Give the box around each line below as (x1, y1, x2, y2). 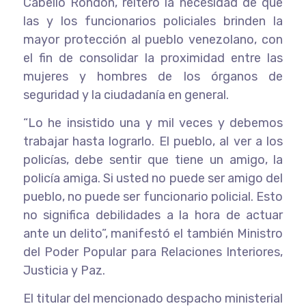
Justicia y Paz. (23, 262, 105, 278)
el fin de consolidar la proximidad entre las (23, 50, 283, 66)
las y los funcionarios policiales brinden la (23, 13, 283, 29)
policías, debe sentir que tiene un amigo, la (23, 152, 283, 167)
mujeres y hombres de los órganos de (23, 68, 283, 84)
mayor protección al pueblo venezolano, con (23, 31, 283, 47)
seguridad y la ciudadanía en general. (23, 87, 229, 102)
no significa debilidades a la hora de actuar (23, 207, 283, 223)
